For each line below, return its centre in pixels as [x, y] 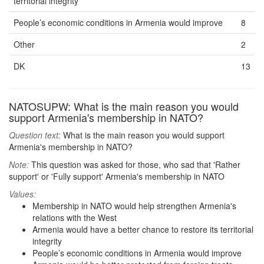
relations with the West [75, 217]
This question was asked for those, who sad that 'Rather [135, 164]
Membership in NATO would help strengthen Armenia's [134, 206]
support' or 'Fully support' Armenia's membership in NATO [117, 176]
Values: [22, 194]
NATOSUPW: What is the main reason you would [124, 106]
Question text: [35, 135]
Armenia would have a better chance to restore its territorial [143, 229]
